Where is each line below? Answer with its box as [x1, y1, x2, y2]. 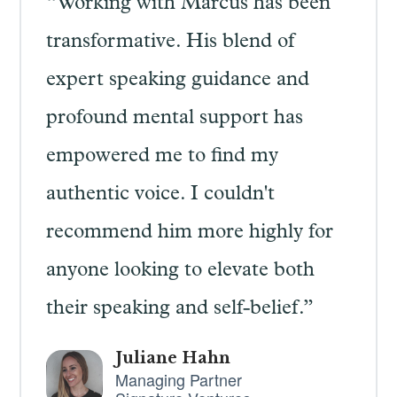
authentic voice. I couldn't [45, 185, 275, 206]
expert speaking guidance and [45, 71, 309, 91]
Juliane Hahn [114, 348, 230, 368]
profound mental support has [45, 109, 303, 129]
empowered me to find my [45, 147, 278, 167]
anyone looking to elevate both [45, 261, 315, 282]
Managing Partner [114, 368, 242, 391]
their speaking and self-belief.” [45, 300, 314, 320]
